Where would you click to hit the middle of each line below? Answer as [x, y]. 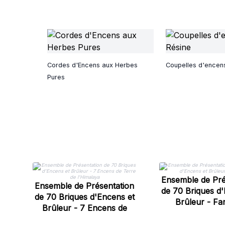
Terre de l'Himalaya [84, 219]
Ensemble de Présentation [84, 186]
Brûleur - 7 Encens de [84, 208]
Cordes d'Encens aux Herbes [92, 65]
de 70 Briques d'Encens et [84, 197]
